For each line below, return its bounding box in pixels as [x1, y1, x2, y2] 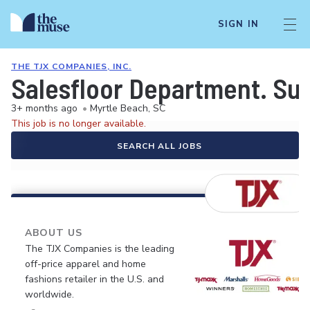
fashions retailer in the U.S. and [25, 273, 164, 286]
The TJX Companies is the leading [25, 242, 174, 255]
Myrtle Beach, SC [90, 102, 165, 115]
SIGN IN [217, 18, 259, 30]
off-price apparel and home [25, 257, 146, 271]
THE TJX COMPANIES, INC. [11, 61, 131, 72]
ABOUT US [25, 226, 82, 239]
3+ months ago [11, 102, 77, 115]
